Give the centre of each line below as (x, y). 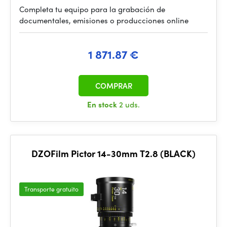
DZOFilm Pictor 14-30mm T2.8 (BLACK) (113, 153)
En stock (103, 104)
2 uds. (129, 104)
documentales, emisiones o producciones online (104, 20)
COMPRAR (113, 86)
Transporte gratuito (51, 189)
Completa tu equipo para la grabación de (92, 9)
